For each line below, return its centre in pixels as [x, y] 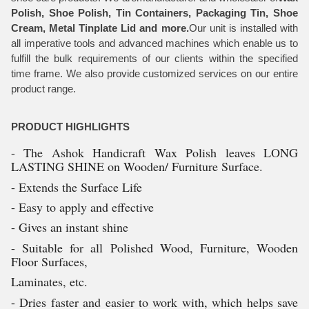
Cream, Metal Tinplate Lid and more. [100, 28]
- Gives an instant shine [70, 227]
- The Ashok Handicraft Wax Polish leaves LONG [154, 153]
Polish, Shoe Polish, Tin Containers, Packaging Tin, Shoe [154, 12]
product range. [43, 88]
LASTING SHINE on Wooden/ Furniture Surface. [137, 167]
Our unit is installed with [243, 28]
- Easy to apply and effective [82, 207]
